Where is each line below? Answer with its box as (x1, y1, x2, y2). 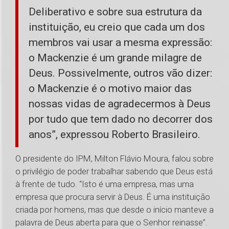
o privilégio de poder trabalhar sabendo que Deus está (15, 166, 213, 177)
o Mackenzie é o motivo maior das (29, 82, 192, 95)
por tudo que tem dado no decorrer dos (29, 113, 213, 126)
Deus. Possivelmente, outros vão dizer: (29, 67, 212, 80)
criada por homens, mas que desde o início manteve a (15, 204, 214, 215)
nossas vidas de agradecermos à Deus (29, 98, 211, 110)
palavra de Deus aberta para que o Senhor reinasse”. (15, 217, 208, 228)
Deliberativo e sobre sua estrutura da (29, 6, 202, 18)
